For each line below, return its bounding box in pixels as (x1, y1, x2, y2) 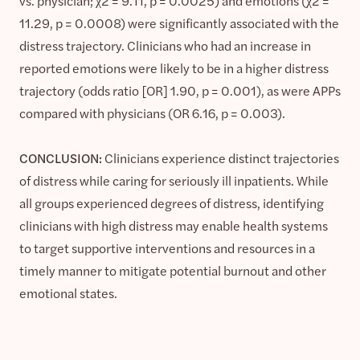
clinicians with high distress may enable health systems (19, 215, 328, 235)
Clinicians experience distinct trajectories (102, 148, 339, 167)
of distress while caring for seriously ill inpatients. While (19, 170, 329, 190)
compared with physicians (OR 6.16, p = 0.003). (19, 103, 285, 122)
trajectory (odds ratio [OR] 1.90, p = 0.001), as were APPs (19, 80, 341, 100)
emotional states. (19, 283, 117, 302)
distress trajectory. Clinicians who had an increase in (19, 35, 311, 55)
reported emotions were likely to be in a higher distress (19, 58, 329, 77)
